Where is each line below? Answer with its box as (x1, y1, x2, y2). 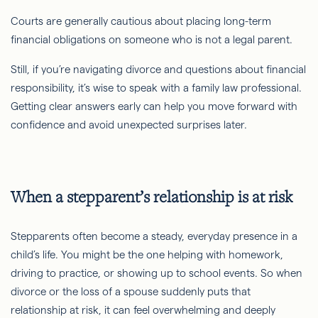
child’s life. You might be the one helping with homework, (11, 248, 283, 261)
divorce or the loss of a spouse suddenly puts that (11, 285, 251, 297)
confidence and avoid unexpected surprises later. (11, 118, 247, 131)
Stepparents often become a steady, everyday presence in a (11, 229, 297, 242)
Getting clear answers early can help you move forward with (11, 99, 297, 112)
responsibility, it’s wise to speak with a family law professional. (11, 81, 302, 94)
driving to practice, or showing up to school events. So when (11, 266, 302, 279)
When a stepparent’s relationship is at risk (11, 185, 292, 207)
